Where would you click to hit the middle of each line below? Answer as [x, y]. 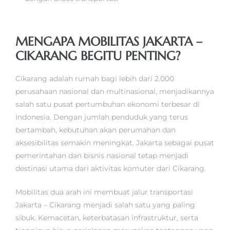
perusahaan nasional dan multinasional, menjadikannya [115, 92]
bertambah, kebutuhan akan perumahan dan [95, 130]
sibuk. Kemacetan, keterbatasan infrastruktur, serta [107, 218]
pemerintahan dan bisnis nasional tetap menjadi [102, 156]
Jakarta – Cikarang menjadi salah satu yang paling [105, 205]
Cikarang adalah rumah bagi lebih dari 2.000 [95, 79]
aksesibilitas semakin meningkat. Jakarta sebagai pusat [115, 143]
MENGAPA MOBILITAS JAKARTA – [109, 42]
